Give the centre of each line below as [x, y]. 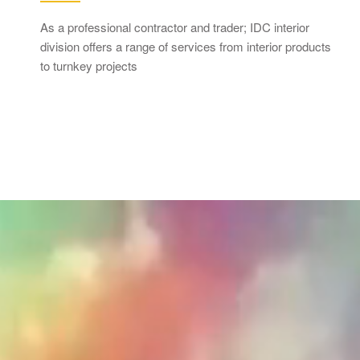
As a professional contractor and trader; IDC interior [175, 27]
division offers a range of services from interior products [186, 46]
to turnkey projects [89, 65]
